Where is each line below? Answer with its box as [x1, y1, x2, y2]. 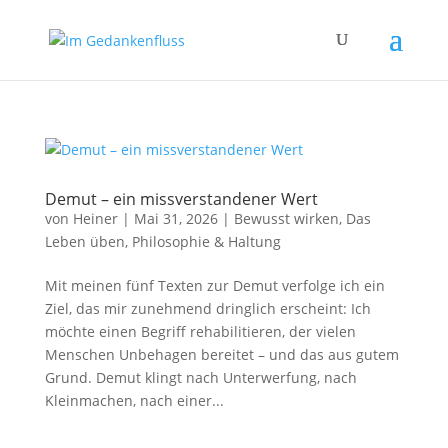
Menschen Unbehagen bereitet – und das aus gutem [44, 345, 399, 364]
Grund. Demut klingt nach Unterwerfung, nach [44, 368, 357, 387]
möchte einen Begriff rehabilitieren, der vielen [44, 322, 356, 341]
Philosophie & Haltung [131, 232, 281, 251]
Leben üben [44, 232, 125, 251]
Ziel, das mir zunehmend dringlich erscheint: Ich [44, 299, 371, 318]
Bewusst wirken [233, 209, 339, 228]
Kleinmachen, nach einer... [44, 391, 224, 410]
